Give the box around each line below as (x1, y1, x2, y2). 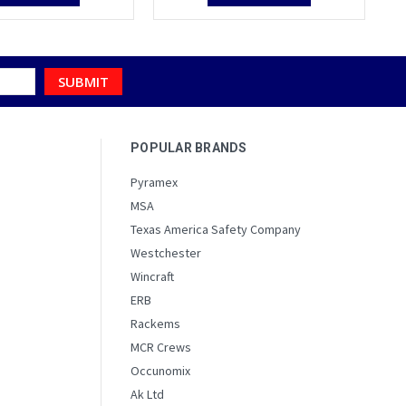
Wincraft (130, 267, 174, 285)
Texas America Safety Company (130, 220, 301, 237)
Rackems (130, 314, 180, 332)
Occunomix (130, 362, 190, 379)
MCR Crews (130, 338, 191, 355)
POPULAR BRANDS (130, 140, 247, 155)
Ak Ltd (130, 385, 164, 402)
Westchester (130, 244, 201, 261)
